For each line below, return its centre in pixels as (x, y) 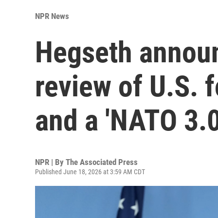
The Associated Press (102, 162)
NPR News (52, 16)
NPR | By (50, 162)
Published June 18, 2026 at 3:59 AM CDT (90, 172)
